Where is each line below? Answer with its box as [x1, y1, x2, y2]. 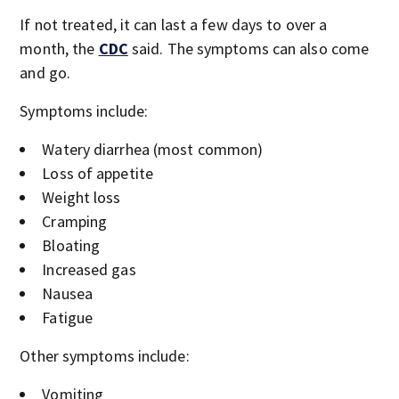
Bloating [42, 234, 101, 256]
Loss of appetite [42, 162, 153, 183]
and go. [20, 61, 71, 83]
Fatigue [42, 306, 94, 328]
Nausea [42, 282, 93, 304]
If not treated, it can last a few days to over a [20, 13, 328, 35]
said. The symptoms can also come [127, 37, 370, 59]
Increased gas [42, 258, 136, 280]
